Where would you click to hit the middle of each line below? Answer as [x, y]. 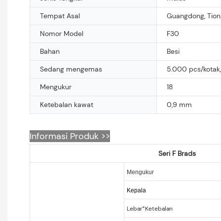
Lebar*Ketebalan [149, 208]
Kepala [136, 190]
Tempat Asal [60, 16]
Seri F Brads [177, 153]
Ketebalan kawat [67, 104]
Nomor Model [62, 33]
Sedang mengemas [71, 69]
